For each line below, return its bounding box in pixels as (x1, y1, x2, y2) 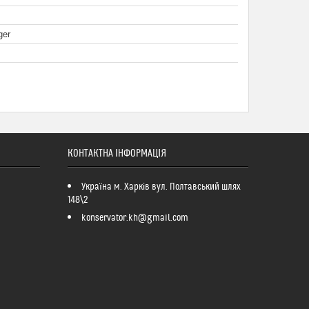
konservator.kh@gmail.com (81, 212, 188, 223)
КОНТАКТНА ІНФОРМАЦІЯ (67, 148, 166, 159)
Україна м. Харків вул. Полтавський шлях (81, 181, 241, 192)
